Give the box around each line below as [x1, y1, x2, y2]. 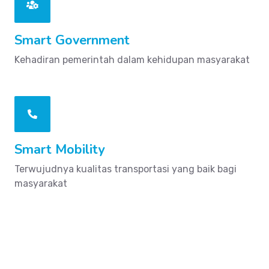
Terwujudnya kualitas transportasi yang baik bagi [14, 163, 237, 175]
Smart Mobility [14, 140, 104, 159]
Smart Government [14, 31, 130, 49]
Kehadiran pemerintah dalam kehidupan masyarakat [14, 53, 250, 65]
